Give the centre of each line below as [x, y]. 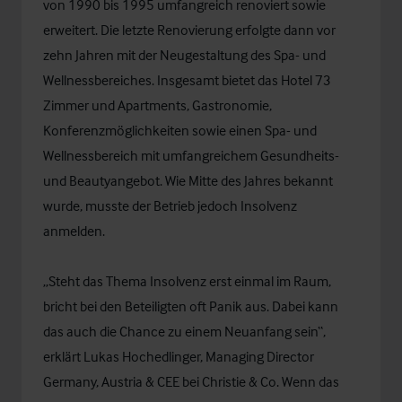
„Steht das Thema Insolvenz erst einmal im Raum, [187, 281]
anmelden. [75, 231]
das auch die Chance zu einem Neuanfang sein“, [184, 331]
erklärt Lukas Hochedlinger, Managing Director [179, 356]
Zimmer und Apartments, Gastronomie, [157, 105]
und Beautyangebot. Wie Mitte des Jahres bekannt [188, 180]
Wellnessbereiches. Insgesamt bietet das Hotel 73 [187, 80]
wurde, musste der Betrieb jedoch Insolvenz [170, 205]
